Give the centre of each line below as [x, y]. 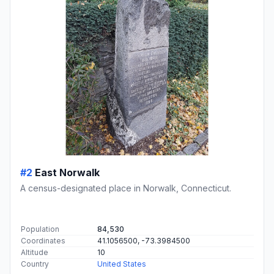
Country [35, 264]
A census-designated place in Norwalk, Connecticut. [126, 188]
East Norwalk [67, 173]
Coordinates [43, 241]
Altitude [35, 253]
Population [40, 229]
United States [122, 264]
